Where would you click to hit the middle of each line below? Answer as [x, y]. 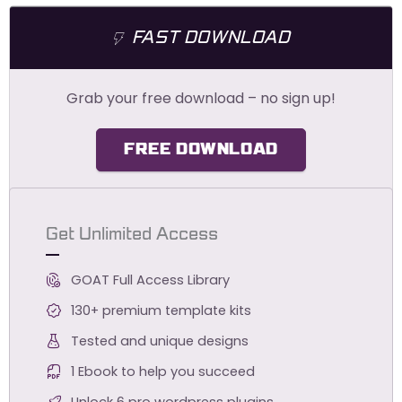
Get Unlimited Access [132, 235]
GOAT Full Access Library [150, 280]
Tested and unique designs [159, 341]
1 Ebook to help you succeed [162, 371]
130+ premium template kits [161, 310]
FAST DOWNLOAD [211, 38]
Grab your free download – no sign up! [201, 99]
